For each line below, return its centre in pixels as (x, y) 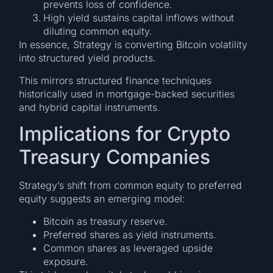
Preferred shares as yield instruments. (130, 234)
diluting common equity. (98, 31)
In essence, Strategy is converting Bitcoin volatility (133, 45)
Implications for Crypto (125, 134)
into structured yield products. (88, 58)
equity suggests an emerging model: (102, 199)
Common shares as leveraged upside (128, 248)
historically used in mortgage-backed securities (127, 94)
